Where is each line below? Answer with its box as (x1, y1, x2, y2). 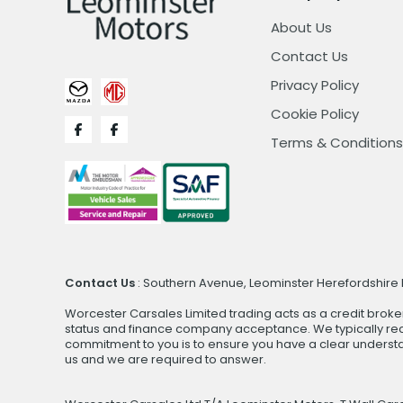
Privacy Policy (270, 75, 359, 94)
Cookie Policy (270, 103, 359, 123)
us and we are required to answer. (65, 350, 266, 368)
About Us (270, 17, 332, 37)
